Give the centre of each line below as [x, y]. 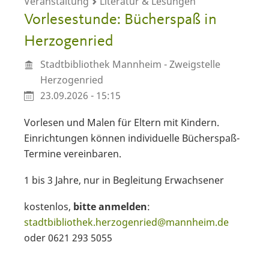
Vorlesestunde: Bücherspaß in [120, 20]
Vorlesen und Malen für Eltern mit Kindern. [122, 123]
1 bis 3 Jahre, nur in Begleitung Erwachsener [124, 180]
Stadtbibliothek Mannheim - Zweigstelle [130, 65]
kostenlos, [49, 207]
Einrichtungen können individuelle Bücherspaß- [132, 138]
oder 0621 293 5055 [68, 238]
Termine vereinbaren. [73, 154]
